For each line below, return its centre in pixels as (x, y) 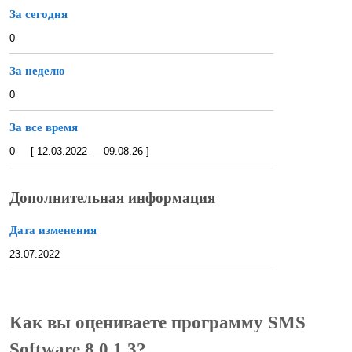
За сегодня (38, 14)
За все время (44, 127)
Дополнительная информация (112, 198)
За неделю (37, 70)
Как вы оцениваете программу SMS (158, 323)
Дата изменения (53, 231)
